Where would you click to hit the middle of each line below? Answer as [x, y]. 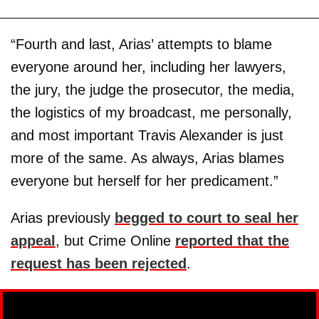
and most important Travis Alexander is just [147, 135]
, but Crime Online [115, 240]
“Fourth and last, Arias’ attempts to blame [141, 44]
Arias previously [63, 218]
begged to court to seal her [206, 218]
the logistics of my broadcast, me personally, [151, 112]
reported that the [232, 240]
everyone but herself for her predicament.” [145, 181]
